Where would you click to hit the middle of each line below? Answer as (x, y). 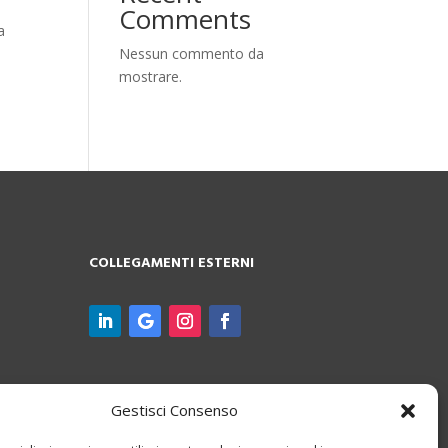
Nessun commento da (192, 53)
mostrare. (151, 76)
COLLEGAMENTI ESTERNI (172, 264)
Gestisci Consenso (175, 410)
